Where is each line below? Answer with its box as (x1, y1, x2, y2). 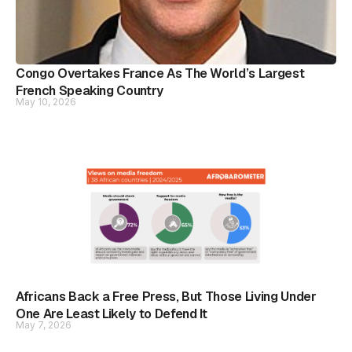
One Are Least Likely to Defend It (16, 306, 207, 322)
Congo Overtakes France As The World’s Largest (16, 65, 305, 82)
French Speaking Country (16, 82, 163, 99)
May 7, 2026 (16, 319, 71, 331)
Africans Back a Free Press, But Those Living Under (16, 288, 317, 305)
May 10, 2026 (16, 96, 76, 108)
